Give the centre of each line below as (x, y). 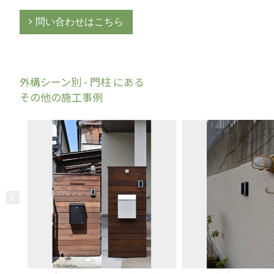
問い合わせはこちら (80, 22)
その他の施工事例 (61, 97)
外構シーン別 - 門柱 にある (82, 82)
